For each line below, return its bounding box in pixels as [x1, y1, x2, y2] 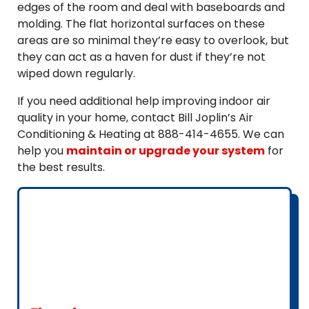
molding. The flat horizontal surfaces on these [17, 16, 265, 32]
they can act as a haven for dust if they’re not [17, 49, 266, 65]
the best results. [17, 159, 105, 175]
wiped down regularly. [17, 66, 135, 81]
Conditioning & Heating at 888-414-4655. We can [17, 126, 284, 142]
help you [17, 143, 66, 159]
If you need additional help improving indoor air [17, 93, 270, 109]
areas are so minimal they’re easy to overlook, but [17, 32, 289, 48]
